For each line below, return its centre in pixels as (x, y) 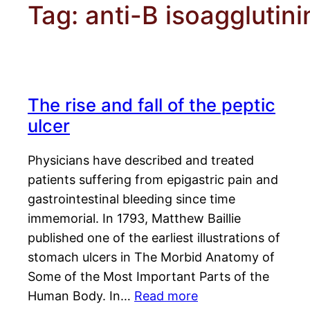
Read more (166, 296)
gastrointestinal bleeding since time (131, 199)
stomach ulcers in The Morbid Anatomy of (151, 257)
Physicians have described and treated (141, 161)
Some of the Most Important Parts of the (148, 277)
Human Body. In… (81, 296)
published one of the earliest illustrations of (154, 238)
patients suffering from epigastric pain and (153, 180)
